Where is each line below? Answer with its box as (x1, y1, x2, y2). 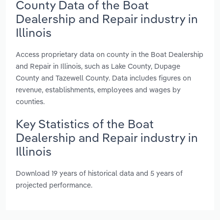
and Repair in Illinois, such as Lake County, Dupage (16, 61, 180, 71)
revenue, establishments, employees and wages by (16, 84, 181, 94)
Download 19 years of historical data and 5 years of (16, 168, 183, 178)
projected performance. (16, 180, 92, 190)
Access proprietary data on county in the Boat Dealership (16, 49, 203, 59)
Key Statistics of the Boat (16, 116, 154, 131)
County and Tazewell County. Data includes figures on (16, 73, 191, 82)
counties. (16, 96, 45, 106)
